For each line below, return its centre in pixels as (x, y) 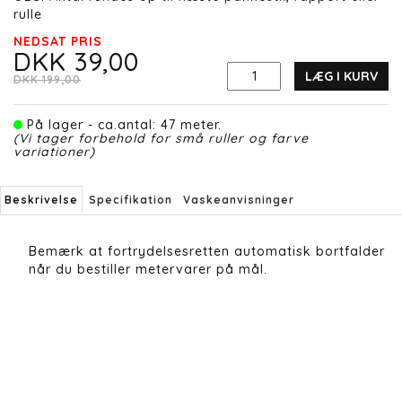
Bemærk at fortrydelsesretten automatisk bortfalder (207, 252)
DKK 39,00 (76, 62)
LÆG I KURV (341, 77)
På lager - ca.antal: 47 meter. (122, 125)
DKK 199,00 (47, 80)
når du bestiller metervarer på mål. (148, 270)
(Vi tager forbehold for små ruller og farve (161, 139)
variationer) (54, 152)
